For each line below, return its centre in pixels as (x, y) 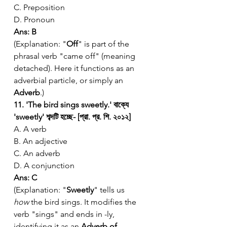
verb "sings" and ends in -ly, (65, 214)
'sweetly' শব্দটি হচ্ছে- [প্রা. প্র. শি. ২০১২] (72, 117)
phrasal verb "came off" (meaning (75, 56)
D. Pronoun (34, 19)
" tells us (110, 190)
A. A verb (30, 129)
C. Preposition (39, 7)
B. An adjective (41, 141)
